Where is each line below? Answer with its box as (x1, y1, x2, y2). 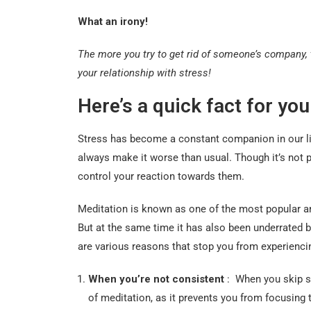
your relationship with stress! (78, 66, 211, 79)
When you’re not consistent (88, 272, 227, 285)
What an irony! (78, 15, 148, 28)
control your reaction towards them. (78, 169, 244, 183)
